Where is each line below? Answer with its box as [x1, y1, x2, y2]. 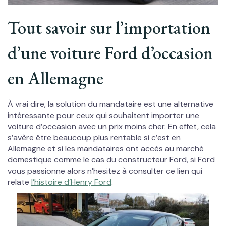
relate [8, 177, 31, 188]
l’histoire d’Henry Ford [31, 177, 111, 188]
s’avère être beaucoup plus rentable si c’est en [8, 132, 181, 143]
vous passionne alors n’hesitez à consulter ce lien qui [8, 165, 202, 177]
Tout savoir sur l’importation [8, 16, 210, 39]
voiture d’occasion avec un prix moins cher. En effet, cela [8, 121, 216, 132]
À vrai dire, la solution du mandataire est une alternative [8, 99, 213, 110]
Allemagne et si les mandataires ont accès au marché [8, 143, 204, 154]
